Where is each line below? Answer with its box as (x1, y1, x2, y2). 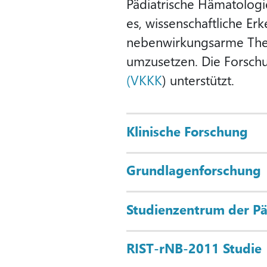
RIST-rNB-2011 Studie (126, 239, 262, 257)
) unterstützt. (162, 71, 234, 89)
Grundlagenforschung (126, 161, 261, 179)
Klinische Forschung (126, 122, 248, 140)
